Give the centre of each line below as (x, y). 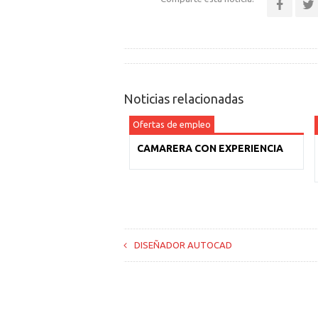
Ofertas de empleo (171, 124)
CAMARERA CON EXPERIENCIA (210, 148)
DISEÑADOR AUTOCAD (183, 245)
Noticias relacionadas (183, 99)
